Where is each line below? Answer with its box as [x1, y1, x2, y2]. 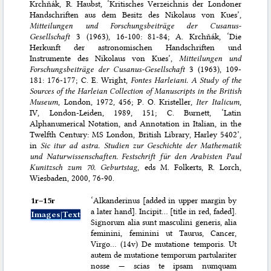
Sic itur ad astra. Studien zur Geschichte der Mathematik [41, 140, 241, 151]
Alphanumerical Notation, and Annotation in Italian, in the [30, 119, 241, 129]
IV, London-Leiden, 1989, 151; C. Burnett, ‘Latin [30, 108, 241, 118]
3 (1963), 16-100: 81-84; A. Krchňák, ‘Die [70, 31, 241, 42]
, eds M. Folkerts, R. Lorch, [137, 162, 241, 172]
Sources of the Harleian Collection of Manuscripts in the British [30, 86, 241, 96]
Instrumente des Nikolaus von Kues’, [30, 53, 179, 64]
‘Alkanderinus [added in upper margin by [91, 195, 237, 205]
